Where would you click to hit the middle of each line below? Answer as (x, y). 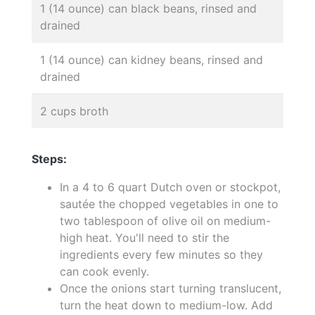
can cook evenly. (104, 271)
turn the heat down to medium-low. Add (166, 305)
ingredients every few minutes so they (161, 254)
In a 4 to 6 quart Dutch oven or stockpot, (170, 187)
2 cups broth (74, 111)
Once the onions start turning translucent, (171, 288)
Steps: (49, 159)
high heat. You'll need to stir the (144, 237)
